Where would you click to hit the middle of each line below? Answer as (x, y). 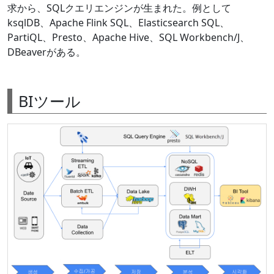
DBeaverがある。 (46, 52)
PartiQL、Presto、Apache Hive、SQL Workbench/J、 (128, 37)
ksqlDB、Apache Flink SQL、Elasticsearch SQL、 (118, 22)
